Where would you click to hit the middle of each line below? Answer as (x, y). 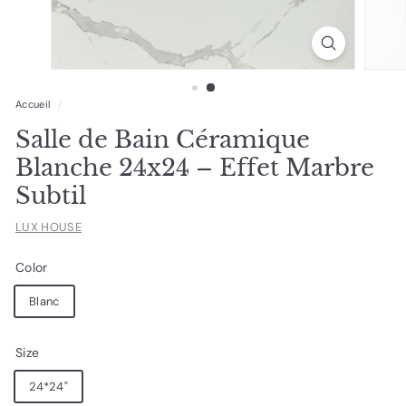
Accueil (33, 104)
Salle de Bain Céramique (163, 139)
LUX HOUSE (48, 227)
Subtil (51, 195)
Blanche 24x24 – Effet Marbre (195, 167)
